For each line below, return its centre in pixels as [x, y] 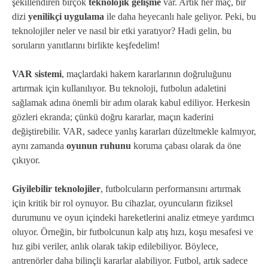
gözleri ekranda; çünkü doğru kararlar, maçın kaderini [113, 117]
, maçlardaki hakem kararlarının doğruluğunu [147, 74]
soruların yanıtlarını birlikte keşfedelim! [86, 45]
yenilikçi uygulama [66, 17]
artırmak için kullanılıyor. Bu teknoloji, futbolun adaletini [119, 89]
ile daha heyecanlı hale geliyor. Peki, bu [180, 17]
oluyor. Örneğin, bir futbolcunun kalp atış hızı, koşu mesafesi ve [133, 232]
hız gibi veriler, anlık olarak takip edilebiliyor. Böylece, [115, 246]
